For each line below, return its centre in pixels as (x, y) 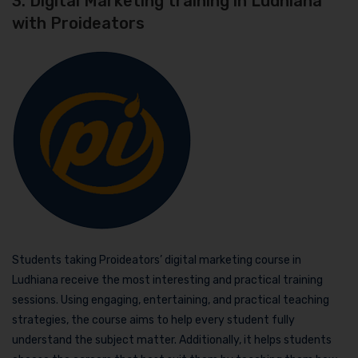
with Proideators (78, 24)
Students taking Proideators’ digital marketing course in (157, 261)
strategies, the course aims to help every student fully (153, 320)
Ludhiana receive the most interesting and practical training (167, 280)
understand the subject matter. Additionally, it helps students (172, 340)
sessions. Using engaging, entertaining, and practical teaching (171, 300)
